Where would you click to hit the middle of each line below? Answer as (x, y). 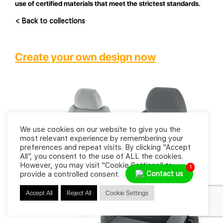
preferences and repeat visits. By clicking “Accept (105, 147)
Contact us (165, 173)
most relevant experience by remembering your (102, 138)
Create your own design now (85, 57)
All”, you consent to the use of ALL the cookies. (102, 156)
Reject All (79, 193)
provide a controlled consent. (70, 174)
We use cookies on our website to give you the (100, 129)
